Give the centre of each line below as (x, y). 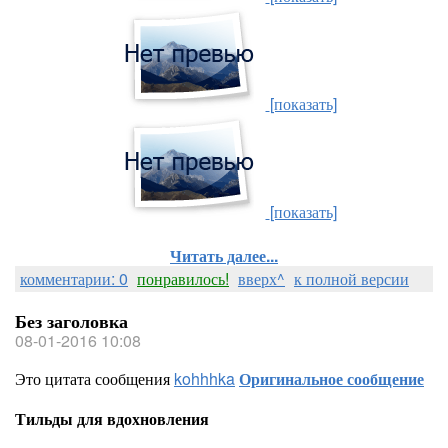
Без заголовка (71, 321)
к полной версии (351, 278)
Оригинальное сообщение (331, 378)
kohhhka (204, 378)
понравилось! (183, 278)
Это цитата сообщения (94, 378)
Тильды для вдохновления (112, 418)
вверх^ (261, 278)
